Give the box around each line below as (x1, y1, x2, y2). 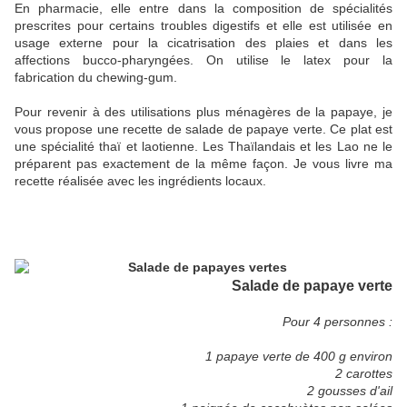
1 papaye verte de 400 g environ (205, 349, 392, 364)
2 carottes (335, 366, 392, 382)
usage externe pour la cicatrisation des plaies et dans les (15, 35, 392, 51)
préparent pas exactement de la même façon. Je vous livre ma (15, 156, 392, 172)
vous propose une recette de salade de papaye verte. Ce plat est (15, 122, 392, 137)
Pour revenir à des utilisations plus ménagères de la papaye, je (15, 104, 392, 120)
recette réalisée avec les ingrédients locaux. (15, 174, 266, 189)
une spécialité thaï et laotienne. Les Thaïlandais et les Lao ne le (15, 139, 392, 154)
